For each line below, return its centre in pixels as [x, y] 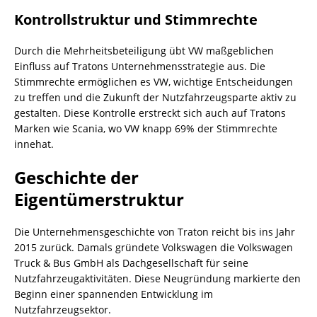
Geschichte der [76, 177]
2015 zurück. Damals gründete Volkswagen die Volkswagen [154, 247]
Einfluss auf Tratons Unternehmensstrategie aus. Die [140, 66]
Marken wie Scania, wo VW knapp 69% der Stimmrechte [146, 128]
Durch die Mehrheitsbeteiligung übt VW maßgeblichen [144, 50]
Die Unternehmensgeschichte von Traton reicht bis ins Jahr [155, 231]
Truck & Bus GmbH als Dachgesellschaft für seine [131, 263]
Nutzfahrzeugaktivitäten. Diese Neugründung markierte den [157, 278]
